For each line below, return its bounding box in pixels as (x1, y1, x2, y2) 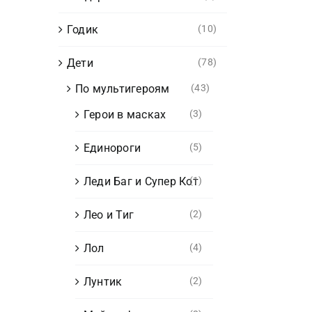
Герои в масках (83, 107, 166, 121)
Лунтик (83, 274, 123, 288)
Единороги (83, 141, 141, 155)
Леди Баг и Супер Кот (83, 174, 198, 188)
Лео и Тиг (83, 208, 134, 221)
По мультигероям (75, 81, 170, 95)
